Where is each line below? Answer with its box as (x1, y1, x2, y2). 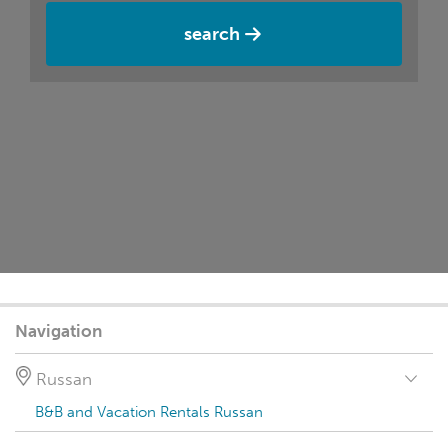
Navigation (15, 321, 102, 342)
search (184, 23, 240, 45)
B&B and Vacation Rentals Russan (35, 403, 263, 421)
